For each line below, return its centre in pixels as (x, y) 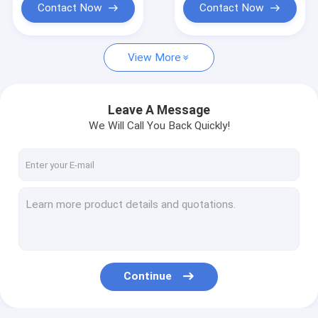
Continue (148, 276)
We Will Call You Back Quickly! (159, 125)
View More (154, 57)
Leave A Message (159, 110)
